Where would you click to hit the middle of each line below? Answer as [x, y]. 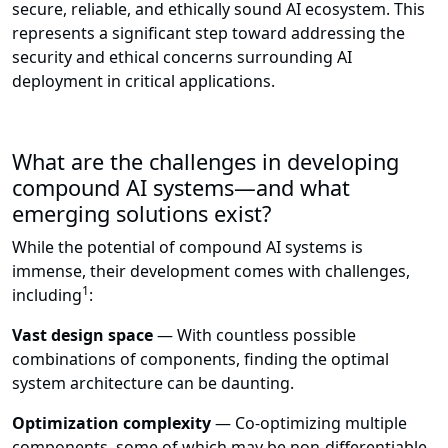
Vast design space [82, 335]
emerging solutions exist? [141, 214]
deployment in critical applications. [143, 81]
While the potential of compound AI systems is [187, 247]
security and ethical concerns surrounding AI [182, 57]
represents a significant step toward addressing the [208, 33]
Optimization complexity [111, 423]
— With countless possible [254, 335]
